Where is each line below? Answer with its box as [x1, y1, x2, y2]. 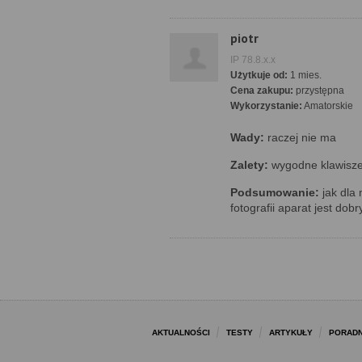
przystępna [293, 85, 344, 96]
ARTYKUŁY [269, 328, 313, 337]
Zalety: [230, 158, 268, 171]
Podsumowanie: [230, 186, 319, 199]
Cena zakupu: [230, 85, 293, 96]
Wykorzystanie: [230, 100, 302, 112]
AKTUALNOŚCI [152, 328, 210, 337]
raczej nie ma [264, 131, 336, 144]
